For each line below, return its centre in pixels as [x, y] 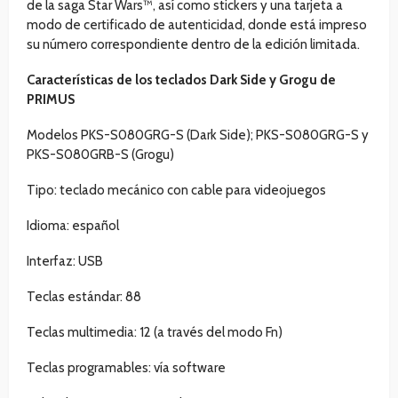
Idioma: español [73, 226]
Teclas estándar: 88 [84, 297]
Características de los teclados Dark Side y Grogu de [181, 80]
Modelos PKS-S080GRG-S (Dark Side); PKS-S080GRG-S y [198, 135]
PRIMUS [51, 100]
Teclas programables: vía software [126, 368]
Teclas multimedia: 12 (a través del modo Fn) [155, 333]
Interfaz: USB [65, 262]
